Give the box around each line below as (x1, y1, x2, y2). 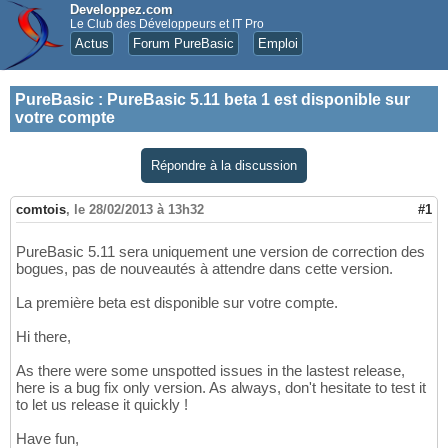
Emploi (258, 36, 298, 51)
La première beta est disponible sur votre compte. (16, 294, 338, 312)
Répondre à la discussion (151, 158, 297, 173)
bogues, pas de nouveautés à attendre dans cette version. (16, 260, 393, 278)
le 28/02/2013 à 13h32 (74, 202, 204, 218)
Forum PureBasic (133, 36, 234, 51)
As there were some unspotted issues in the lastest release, (16, 362, 405, 380)
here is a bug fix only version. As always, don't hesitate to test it (16, 379, 426, 397)
